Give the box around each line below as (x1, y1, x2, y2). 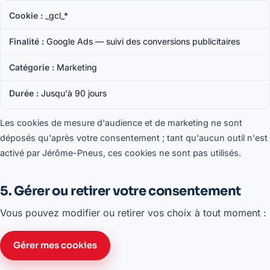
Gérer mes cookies (13, 240, 97, 251)
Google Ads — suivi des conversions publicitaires (46, 36, 240, 46)
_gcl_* (45, 10, 68, 20)
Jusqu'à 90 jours (41, 88, 107, 98)
